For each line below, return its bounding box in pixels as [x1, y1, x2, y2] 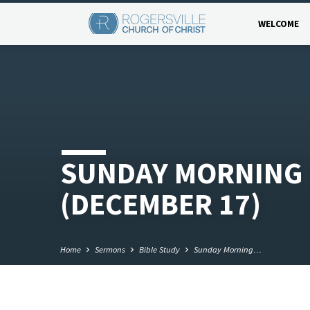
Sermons [95, 244, 125, 255]
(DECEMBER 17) [60, 185, 261, 224]
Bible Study [139, 244, 180, 255]
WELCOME [258, 18, 299, 30]
